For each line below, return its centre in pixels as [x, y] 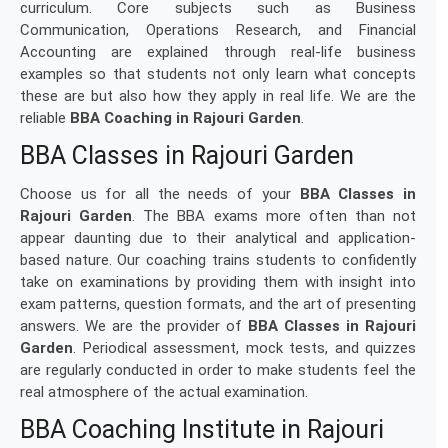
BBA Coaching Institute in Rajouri [202, 429]
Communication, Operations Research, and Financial [218, 30]
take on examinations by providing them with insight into [218, 282]
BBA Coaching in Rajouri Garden [185, 118]
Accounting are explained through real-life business [218, 52]
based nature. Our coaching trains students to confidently [218, 260]
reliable [45, 118]
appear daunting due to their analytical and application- [218, 238]
